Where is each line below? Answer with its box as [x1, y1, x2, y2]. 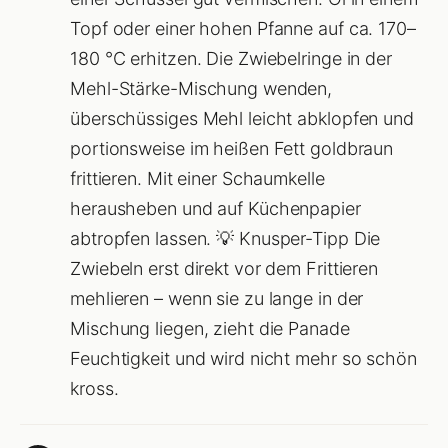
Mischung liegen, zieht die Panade [70, 317, 350, 339]
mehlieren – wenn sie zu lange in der [70, 287, 364, 309]
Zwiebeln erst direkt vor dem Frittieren [70, 257, 379, 279]
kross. [70, 377, 119, 399]
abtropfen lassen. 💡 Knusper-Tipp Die [70, 227, 381, 249]
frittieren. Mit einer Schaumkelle [70, 167, 325, 189]
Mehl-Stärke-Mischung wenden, [70, 77, 333, 99]
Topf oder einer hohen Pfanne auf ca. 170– [70, 17, 416, 39]
